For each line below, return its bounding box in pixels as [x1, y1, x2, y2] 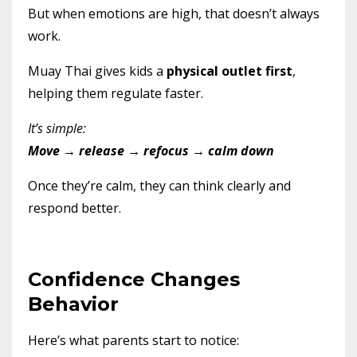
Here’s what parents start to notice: [28, 331, 239, 349]
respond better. [28, 198, 121, 217]
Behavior [28, 292, 119, 316]
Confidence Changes [28, 267, 240, 291]
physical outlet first [167, 61, 292, 80]
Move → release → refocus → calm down [28, 141, 274, 159]
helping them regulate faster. [28, 84, 203, 102]
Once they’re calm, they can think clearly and [28, 176, 291, 194]
